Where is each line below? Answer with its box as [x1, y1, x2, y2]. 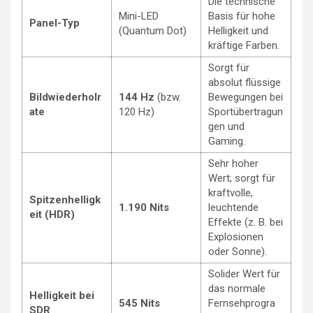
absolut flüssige [208, 75, 281, 89]
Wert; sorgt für [208, 171, 275, 184]
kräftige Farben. [208, 38, 279, 52]
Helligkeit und [208, 24, 268, 37]
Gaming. [208, 134, 245, 147]
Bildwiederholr [29, 90, 101, 103]
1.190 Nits [119, 201, 169, 214]
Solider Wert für [208, 267, 280, 280]
